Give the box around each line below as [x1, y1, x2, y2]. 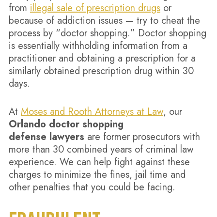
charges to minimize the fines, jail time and [8, 168, 186, 182]
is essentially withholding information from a [8, 39, 187, 53]
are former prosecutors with [84, 130, 200, 144]
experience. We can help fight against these [8, 155, 190, 169]
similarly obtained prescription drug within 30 [8, 64, 194, 78]
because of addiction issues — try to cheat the [8, 14, 200, 28]
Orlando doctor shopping [8, 117, 124, 131]
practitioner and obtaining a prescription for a [8, 51, 196, 65]
